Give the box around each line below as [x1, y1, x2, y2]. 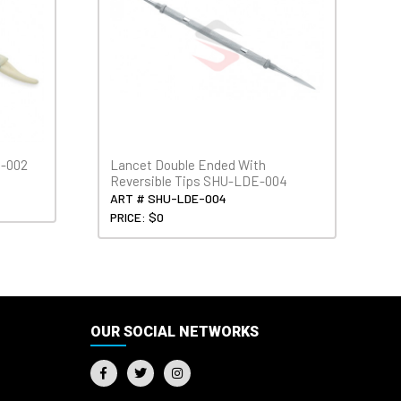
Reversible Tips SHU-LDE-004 [110, 173, 288, 190]
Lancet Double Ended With [110, 157, 267, 174]
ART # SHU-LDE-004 [110, 191, 227, 207]
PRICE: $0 [110, 209, 165, 226]
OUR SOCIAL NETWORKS [90, 323, 259, 341]
